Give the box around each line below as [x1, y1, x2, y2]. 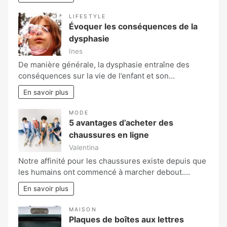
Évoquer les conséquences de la [69, 21, 198, 31]
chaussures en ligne [69, 130, 149, 140]
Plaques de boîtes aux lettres [69, 214, 184, 225]
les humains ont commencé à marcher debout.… [18, 167, 190, 177]
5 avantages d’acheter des [69, 118, 173, 128]
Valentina [69, 143, 99, 152]
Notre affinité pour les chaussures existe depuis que [18, 156, 206, 166]
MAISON [69, 206, 97, 213]
